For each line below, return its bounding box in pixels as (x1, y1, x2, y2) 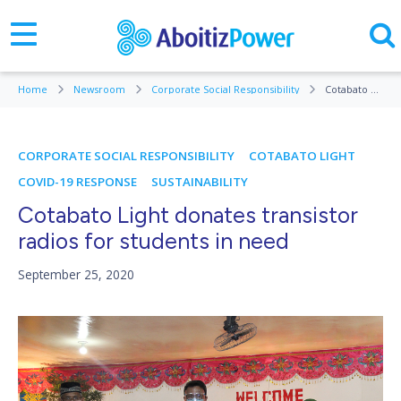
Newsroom (73, 82, 128, 96)
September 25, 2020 (18, 266, 134, 283)
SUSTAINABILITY (151, 174, 248, 190)
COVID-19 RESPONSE (18, 174, 137, 190)
